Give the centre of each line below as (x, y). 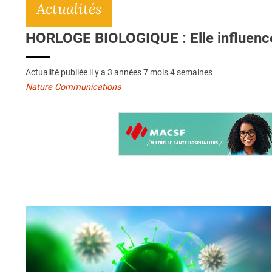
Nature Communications (73, 87)
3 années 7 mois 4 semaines (160, 73)
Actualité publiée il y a (66, 73)
